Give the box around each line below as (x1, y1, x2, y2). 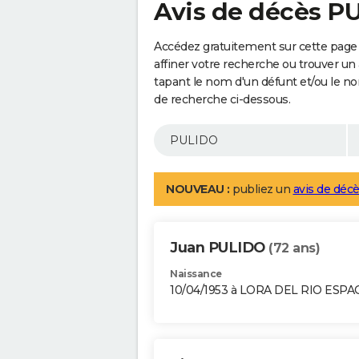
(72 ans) (268, 240, 320, 256)
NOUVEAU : (166, 182, 230, 197)
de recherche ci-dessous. (154, 92, 290, 107)
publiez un (229, 182, 293, 197)
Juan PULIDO (170, 239, 268, 257)
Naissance (170, 268, 222, 280)
